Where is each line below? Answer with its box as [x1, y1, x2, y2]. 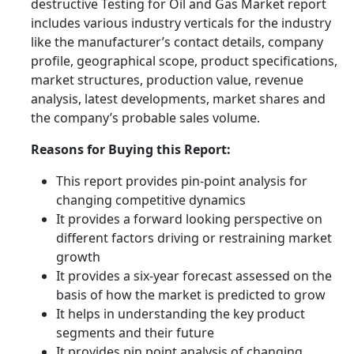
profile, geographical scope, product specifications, [31, 52, 337, 70]
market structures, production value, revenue [31, 71, 303, 89]
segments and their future [56, 324, 214, 342]
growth [56, 248, 100, 266]
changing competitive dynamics [56, 191, 246, 209]
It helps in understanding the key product [56, 305, 305, 323]
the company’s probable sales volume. [31, 109, 263, 127]
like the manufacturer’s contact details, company [31, 33, 323, 51]
